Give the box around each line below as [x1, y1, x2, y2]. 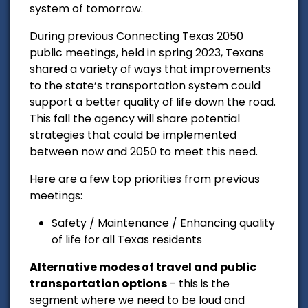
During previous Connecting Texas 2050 [30, 27, 243, 44]
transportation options [30, 275, 167, 291]
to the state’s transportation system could [30, 77, 261, 93]
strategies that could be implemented [30, 126, 236, 143]
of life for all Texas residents [52, 231, 202, 247]
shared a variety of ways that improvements [30, 60, 271, 77]
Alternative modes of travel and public [30, 258, 256, 275]
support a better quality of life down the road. [30, 93, 276, 110]
